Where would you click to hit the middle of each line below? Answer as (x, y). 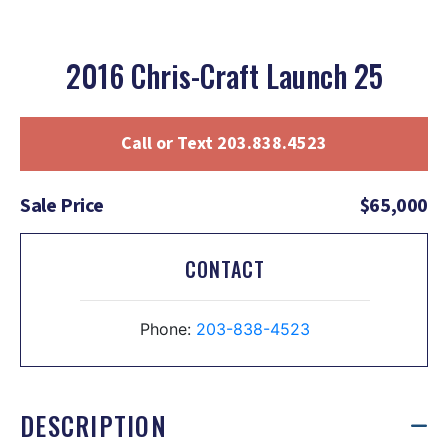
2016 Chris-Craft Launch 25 (224, 76)
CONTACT (225, 269)
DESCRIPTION (93, 426)
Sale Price (62, 206)
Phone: (168, 329)
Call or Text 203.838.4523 (224, 144)
